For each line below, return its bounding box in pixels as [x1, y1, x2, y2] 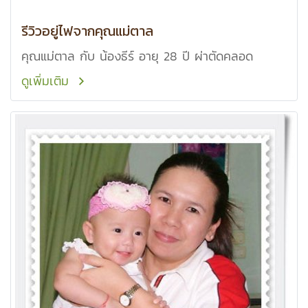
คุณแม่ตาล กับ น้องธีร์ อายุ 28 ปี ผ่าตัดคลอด [195, 47, 253, 65]
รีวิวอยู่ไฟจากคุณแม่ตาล [21, 21, 153, 41]
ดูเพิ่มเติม [21, 71, 74, 90]
